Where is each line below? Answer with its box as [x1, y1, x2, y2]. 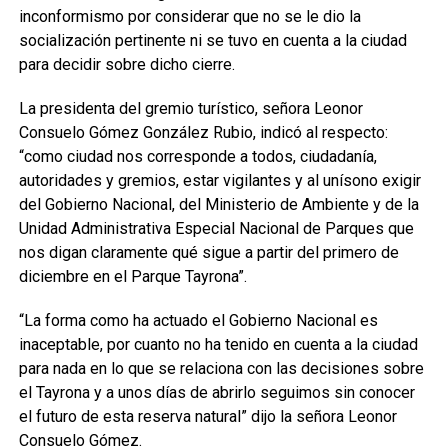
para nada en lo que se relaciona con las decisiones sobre [18, 359, 424, 378]
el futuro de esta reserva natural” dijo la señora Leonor [18, 407, 397, 426]
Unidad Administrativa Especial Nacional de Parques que [18, 219, 414, 238]
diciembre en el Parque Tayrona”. [18, 267, 247, 286]
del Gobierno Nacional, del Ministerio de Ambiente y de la [18, 195, 419, 214]
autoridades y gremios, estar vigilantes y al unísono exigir [18, 171, 421, 190]
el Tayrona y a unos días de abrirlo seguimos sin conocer [18, 383, 415, 402]
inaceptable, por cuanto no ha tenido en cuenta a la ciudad [18, 335, 418, 354]
